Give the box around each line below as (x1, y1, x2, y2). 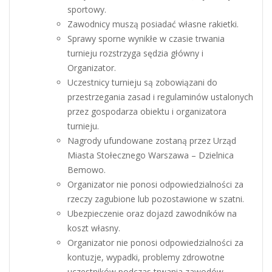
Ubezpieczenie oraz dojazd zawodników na (67, 207, 237, 219)
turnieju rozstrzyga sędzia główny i (67, 47, 203, 59)
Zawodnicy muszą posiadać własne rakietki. (67, 18, 239, 30)
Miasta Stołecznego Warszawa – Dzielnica (67, 149, 234, 161)
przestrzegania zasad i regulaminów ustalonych (67, 90, 253, 103)
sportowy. (67, 3, 106, 15)
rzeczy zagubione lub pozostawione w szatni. (67, 192, 244, 205)
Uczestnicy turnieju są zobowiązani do (67, 76, 217, 88)
